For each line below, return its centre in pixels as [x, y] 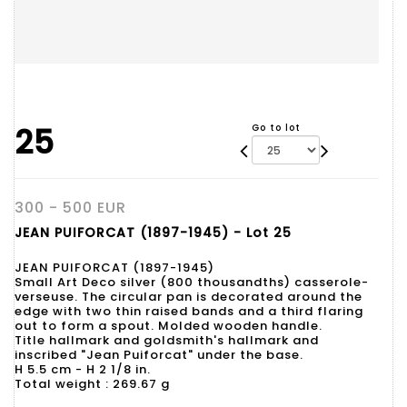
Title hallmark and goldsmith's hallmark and [167, 340]
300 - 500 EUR [70, 208]
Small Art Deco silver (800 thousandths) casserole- [192, 282]
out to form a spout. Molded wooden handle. [169, 326]
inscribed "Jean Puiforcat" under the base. [159, 355]
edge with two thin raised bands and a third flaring [189, 311]
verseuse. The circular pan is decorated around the [189, 297]
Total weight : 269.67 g [92, 384]
